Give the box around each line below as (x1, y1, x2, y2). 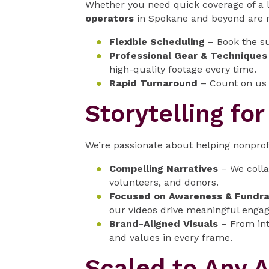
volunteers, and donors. (109, 176, 219, 188)
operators (85, 12, 134, 24)
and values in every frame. (109, 231, 232, 243)
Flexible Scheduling (109, 35, 205, 47)
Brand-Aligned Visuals (109, 217, 218, 229)
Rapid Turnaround (109, 77, 198, 89)
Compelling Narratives (109, 162, 218, 174)
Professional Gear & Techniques (109, 49, 267, 61)
